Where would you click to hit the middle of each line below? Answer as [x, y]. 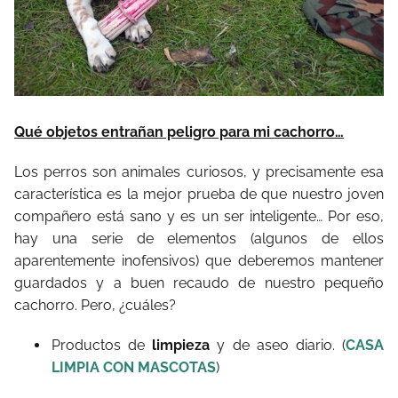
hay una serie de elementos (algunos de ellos [199, 238]
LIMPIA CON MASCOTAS [134, 367]
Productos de [102, 345]
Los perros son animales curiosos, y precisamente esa [199, 171]
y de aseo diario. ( [278, 345]
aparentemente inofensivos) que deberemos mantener [199, 260]
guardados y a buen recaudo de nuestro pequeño [199, 283]
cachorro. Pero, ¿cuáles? [95, 305]
